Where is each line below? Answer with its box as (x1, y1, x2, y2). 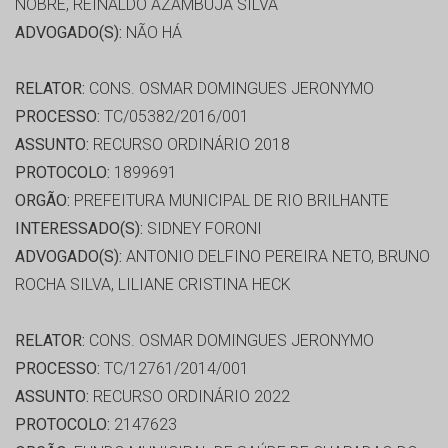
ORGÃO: (15, 191, 70, 211)
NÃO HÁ (122, 23, 182, 43)
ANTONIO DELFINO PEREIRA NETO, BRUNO (122, 247, 430, 267)
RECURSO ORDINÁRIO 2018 (89, 135, 290, 155)
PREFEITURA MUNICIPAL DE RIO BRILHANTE (70, 191, 389, 211)
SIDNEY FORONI (143, 219, 262, 239)
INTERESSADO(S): (15, 219, 143, 239)
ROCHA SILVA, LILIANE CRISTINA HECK (15, 275, 291, 295)
